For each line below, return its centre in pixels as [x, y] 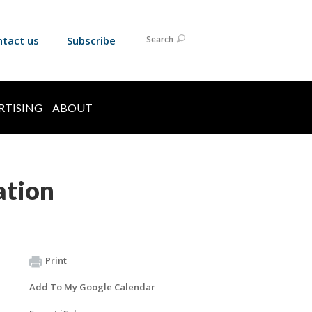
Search [160, 40]
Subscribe [91, 40]
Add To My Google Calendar [92, 287]
